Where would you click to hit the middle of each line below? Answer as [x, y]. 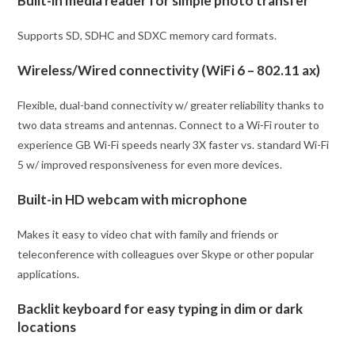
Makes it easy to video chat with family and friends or [148, 234]
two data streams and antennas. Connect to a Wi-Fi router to [169, 124]
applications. [49, 273]
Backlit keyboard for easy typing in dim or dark [160, 308]
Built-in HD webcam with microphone [133, 199]
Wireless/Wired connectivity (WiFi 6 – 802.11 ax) [169, 70]
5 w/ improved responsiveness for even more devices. [150, 164]
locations [47, 326]
